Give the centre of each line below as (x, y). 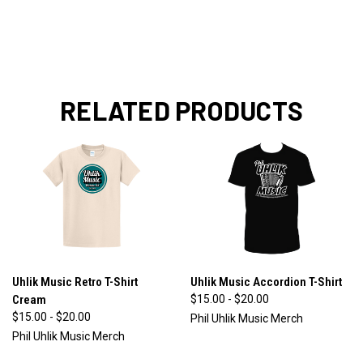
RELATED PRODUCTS (181, 111)
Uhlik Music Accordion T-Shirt (266, 282)
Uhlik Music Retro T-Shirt (75, 282)
